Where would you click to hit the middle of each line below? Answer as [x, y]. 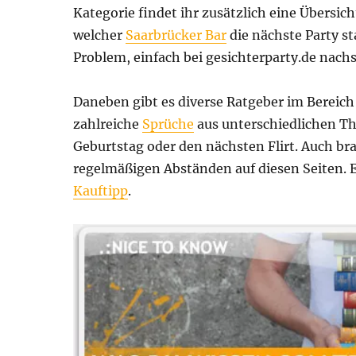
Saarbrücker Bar [176, 35]
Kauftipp [101, 190]
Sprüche [168, 124]
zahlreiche [108, 124]
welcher [99, 35]
